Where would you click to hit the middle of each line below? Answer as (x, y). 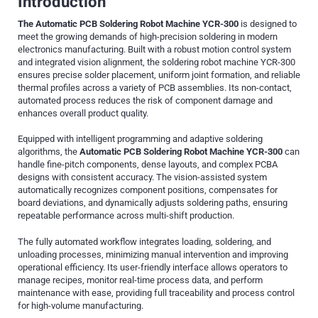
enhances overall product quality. (83, 113)
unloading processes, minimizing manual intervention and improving (153, 254)
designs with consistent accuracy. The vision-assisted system (142, 177)
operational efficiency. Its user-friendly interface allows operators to (153, 267)
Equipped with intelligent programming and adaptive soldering (140, 139)
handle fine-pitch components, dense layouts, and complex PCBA (148, 165)
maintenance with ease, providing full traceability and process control (156, 293)
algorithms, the (49, 152)
